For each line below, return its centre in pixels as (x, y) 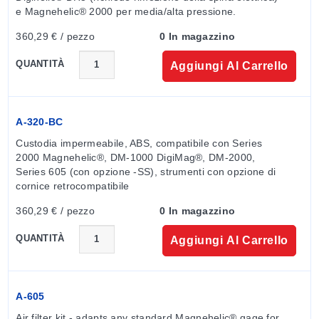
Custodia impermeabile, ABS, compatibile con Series (139, 143)
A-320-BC (40, 121)
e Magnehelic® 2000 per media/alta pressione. (126, 11)
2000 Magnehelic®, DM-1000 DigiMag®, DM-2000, (136, 157)
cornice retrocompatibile (73, 185)
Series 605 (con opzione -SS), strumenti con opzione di (146, 171)
